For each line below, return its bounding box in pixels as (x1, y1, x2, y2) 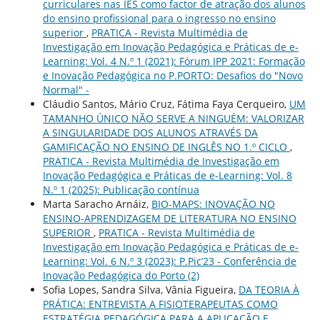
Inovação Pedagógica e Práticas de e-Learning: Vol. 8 (42, 169, 292, 183)
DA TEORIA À (238, 283, 299, 297)
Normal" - (42, 83, 89, 97)
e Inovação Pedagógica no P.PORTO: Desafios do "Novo (42, 69, 303, 83)
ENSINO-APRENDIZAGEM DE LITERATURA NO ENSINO (42, 211, 296, 226)
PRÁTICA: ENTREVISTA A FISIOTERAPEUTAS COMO (42, 297, 278, 311)
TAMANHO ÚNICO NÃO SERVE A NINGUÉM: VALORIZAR (42, 111, 304, 126)
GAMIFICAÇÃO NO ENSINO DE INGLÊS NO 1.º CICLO (42, 140, 290, 154)
